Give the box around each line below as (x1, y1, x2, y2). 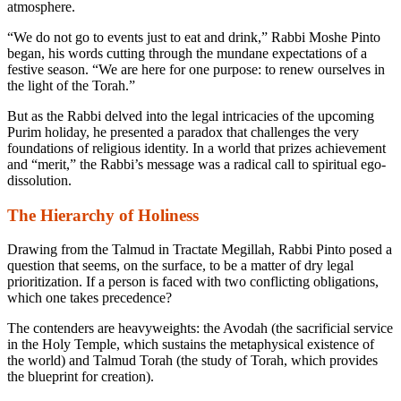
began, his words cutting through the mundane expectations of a (7, 45, 367, 61)
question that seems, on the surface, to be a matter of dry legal (7, 258, 354, 274)
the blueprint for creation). (7, 369, 154, 385)
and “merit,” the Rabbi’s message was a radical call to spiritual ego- (7, 156, 386, 172)
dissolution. (7, 172, 72, 188)
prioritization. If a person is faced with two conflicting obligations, (7, 274, 379, 290)
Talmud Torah (93, 353, 173, 369)
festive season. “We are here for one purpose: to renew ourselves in (7, 61, 385, 77)
